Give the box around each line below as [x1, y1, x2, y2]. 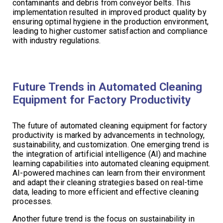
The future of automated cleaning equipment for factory [12, 121, 207, 130]
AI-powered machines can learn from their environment [12, 168, 206, 178]
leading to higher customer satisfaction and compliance [12, 26, 208, 36]
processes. [12, 197, 53, 206]
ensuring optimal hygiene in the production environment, [12, 17, 209, 26]
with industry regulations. [12, 36, 101, 45]
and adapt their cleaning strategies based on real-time [12, 178, 203, 187]
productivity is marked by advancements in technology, [12, 130, 205, 140]
